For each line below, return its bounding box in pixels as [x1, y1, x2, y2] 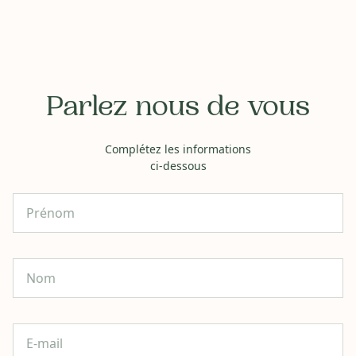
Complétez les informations [105, 141, 251, 157]
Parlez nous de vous [46, 95, 310, 124]
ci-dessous [149, 158, 207, 173]
